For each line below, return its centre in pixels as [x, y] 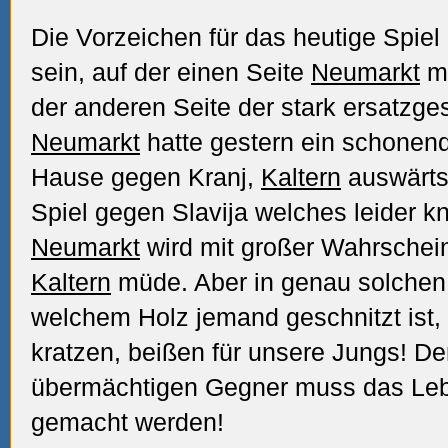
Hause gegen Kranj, [146, 177]
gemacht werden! [127, 422]
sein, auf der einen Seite [171, 72]
